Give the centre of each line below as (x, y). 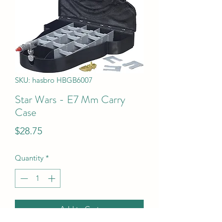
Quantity (29, 158)
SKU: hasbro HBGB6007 (54, 80)
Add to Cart (79, 209)
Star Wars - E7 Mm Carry (70, 99)
